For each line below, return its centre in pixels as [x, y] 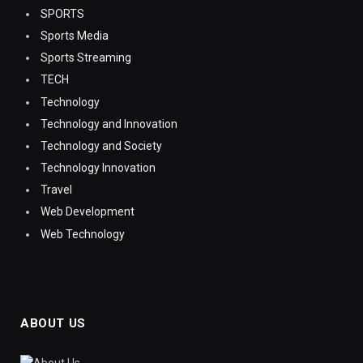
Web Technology [83, 234]
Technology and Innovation [109, 124]
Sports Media [75, 36]
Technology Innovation [98, 168]
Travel [56, 190]
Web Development [88, 212]
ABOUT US [53, 323]
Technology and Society [101, 145]
